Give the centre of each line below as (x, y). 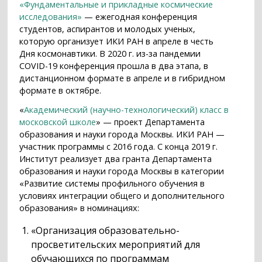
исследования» (51, 17)
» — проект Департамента (151, 122)
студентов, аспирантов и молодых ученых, (108, 29)
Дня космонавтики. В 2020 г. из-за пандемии (110, 54)
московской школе (58, 122)
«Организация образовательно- (106, 230)
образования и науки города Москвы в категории (122, 171)
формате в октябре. (61, 91)
